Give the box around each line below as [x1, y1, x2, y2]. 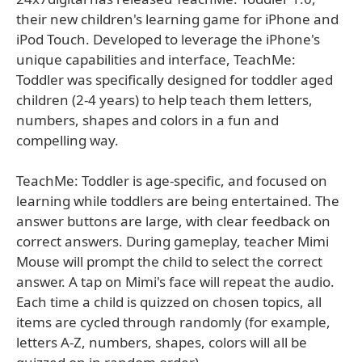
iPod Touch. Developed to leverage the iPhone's [16, 30, 320, 48]
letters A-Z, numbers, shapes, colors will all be [16, 333, 307, 351]
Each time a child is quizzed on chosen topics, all [16, 293, 322, 311]
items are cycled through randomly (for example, [16, 313, 330, 331]
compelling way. [16, 131, 119, 149]
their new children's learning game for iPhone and [16, 10, 339, 28]
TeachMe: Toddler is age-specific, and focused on [16, 171, 327, 190]
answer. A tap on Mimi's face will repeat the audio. [16, 272, 335, 291]
